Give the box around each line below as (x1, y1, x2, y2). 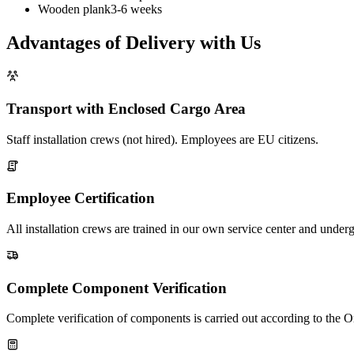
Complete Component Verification (6, 279, 227, 296)
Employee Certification (6, 190, 155, 207)
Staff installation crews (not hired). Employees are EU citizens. (6, 132, 318, 146)
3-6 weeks (111, 2, 162, 17)
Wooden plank (38, 2, 111, 17)
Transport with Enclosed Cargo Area (6, 100, 246, 117)
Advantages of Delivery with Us (6, 32, 261, 54)
